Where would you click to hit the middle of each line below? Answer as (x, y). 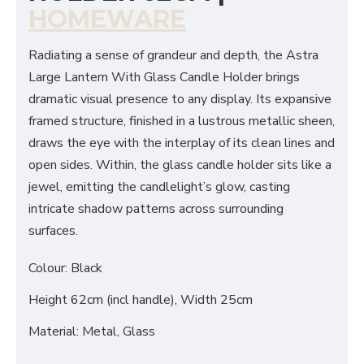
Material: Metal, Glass (92, 331)
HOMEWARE (107, 19)
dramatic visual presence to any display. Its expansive (180, 99)
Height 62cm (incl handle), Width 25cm (141, 300)
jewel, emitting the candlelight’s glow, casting (159, 187)
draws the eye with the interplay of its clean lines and (182, 143)
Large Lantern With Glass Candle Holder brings (164, 77)
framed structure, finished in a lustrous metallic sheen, (182, 121)
